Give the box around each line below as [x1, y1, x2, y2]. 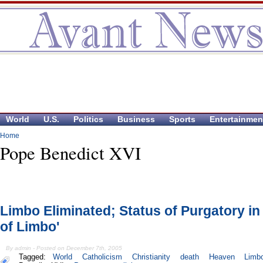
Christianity [132, 252, 171, 262]
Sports [169, 114, 195, 124]
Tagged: [19, 252, 50, 262]
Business [117, 114, 155, 124]
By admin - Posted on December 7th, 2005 [6, 245, 123, 252]
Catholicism [82, 252, 123, 262]
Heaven [208, 252, 235, 262]
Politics [73, 114, 103, 124]
